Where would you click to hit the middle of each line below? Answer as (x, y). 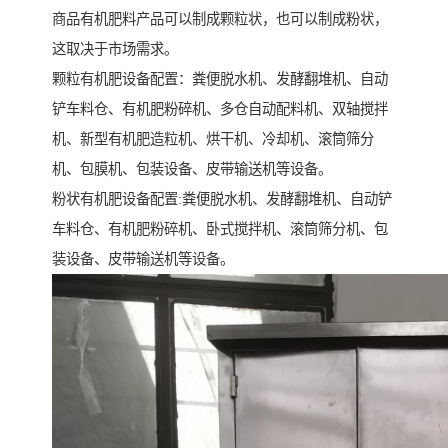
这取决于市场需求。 (115, 49)
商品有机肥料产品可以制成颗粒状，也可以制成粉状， (220, 19)
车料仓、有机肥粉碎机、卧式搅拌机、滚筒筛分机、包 (220, 229)
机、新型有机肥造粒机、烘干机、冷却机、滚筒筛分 (213, 139)
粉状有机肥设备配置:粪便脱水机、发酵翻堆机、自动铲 (222, 199)
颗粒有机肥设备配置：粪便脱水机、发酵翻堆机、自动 (220, 79)
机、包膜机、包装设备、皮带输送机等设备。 (199, 169)
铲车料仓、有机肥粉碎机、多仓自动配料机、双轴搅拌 (220, 109)
